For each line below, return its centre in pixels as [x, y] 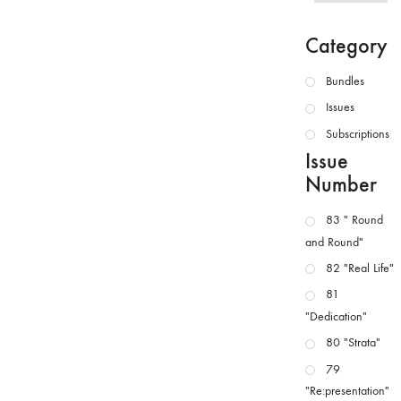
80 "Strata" [353, 342]
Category [346, 45]
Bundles [345, 81]
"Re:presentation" [347, 391]
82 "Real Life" [360, 268]
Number [341, 184]
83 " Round [354, 220]
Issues [340, 107]
